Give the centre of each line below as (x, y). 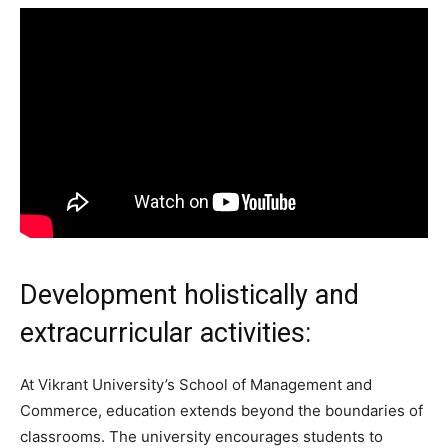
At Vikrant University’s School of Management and (196, 384)
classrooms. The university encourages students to (201, 436)
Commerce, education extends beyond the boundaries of (221, 410)
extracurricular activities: (165, 332)
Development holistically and (189, 294)
